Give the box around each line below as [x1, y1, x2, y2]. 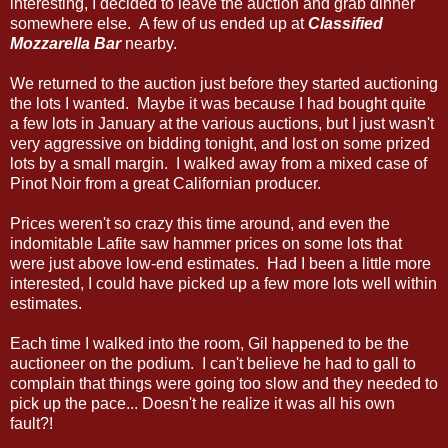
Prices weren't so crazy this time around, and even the [10, 214, 390, 232]
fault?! [10, 414, 53, 432]
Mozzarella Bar [10, 34, 121, 52]
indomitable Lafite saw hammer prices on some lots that [10, 234, 402, 252]
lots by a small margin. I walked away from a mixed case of [10, 154, 427, 172]
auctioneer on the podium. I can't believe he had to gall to [10, 354, 416, 372]
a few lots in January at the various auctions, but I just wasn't [10, 114, 434, 132]
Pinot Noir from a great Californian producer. [10, 174, 321, 192]
